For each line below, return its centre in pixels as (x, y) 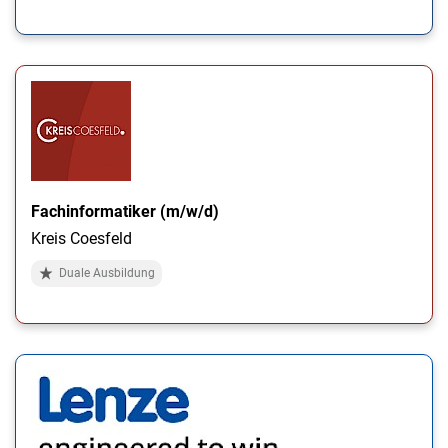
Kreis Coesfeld (81, 239)
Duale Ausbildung (107, 273)
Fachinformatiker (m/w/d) (125, 212)
